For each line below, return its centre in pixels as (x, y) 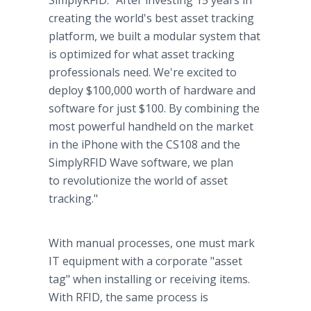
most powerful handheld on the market (151, 126)
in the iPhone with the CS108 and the (144, 144)
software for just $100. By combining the (154, 108)
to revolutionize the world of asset (138, 180)
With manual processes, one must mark (152, 243)
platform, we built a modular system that (154, 36)
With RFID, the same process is (128, 297)
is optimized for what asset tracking (142, 54)
